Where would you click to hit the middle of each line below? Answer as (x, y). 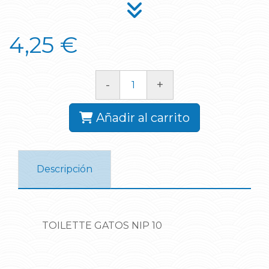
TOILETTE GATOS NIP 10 (102, 225)
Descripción (65, 169)
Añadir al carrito (143, 117)
